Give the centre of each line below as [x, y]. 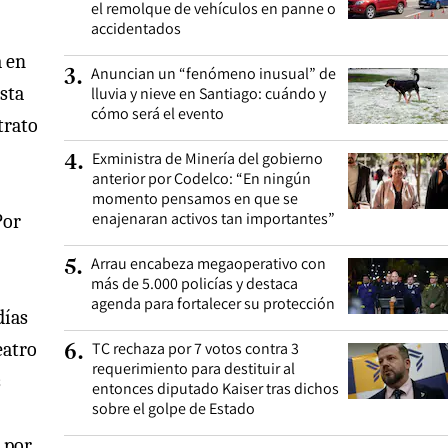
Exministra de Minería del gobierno [207, 158]
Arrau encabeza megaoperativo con [208, 263]
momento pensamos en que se [195, 198]
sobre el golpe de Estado [173, 408]
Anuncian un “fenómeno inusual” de [213, 73]
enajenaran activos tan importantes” [213, 218]
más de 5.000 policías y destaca [194, 283]
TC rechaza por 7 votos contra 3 [195, 348]
